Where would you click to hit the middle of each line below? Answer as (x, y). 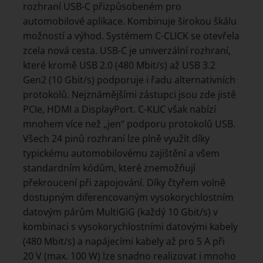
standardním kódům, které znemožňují (109, 168)
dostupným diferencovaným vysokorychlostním (128, 198)
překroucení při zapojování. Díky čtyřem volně (124, 183)
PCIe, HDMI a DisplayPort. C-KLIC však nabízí (119, 109)
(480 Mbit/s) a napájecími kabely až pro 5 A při (124, 242)
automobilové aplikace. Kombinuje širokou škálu (130, 21)
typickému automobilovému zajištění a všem (121, 154)
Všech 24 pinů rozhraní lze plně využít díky (116, 139)
